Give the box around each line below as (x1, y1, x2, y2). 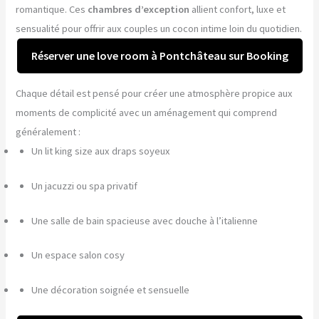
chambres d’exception (88, 3, 190, 16)
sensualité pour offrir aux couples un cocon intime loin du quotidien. (16, 22, 303, 36)
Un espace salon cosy (31, 249, 125, 262)
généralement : (16, 125, 81, 138)
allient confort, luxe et (189, 3, 286, 16)
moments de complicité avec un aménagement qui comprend (16, 105, 278, 119)
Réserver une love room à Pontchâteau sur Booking (31, 48, 288, 63)
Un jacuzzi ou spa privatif (31, 179, 138, 192)
